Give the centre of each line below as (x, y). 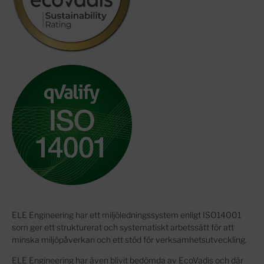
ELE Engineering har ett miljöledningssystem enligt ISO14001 (126, 214)
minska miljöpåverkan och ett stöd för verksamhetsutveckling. (129, 239)
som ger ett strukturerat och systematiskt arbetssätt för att (123, 227)
